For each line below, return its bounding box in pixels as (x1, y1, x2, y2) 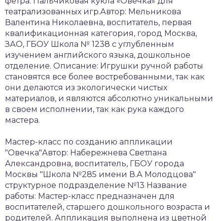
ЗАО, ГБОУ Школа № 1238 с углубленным (5, 39, 174, 49)
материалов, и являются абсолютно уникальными (5, 93, 213, 103)
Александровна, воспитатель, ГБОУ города (5, 158, 184, 168)
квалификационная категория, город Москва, (5, 28, 197, 38)
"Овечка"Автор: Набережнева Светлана (5, 147, 167, 157)
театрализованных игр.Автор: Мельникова (5, 6, 181, 16)
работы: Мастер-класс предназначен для (5, 191, 175, 201)
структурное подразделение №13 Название (5, 180, 187, 190)
